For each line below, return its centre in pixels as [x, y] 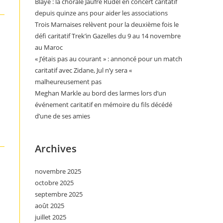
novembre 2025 [58, 171]
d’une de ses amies [62, 116]
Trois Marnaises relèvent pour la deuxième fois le [107, 24]
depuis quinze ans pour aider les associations [101, 13]
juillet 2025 [51, 217]
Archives [56, 149]
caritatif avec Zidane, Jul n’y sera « [83, 70]
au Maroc [49, 47]
